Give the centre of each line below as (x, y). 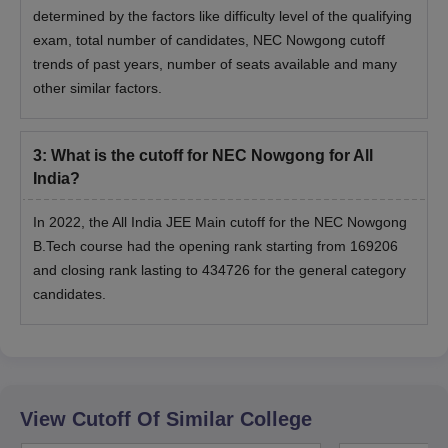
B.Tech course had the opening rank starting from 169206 (215, 245)
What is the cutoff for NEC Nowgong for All (212, 155)
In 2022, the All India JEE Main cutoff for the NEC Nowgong (220, 221)
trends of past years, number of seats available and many (215, 63)
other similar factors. (97, 87)
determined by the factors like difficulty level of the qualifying (222, 15)
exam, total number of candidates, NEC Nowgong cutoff (209, 39)
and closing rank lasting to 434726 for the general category (219, 269)
